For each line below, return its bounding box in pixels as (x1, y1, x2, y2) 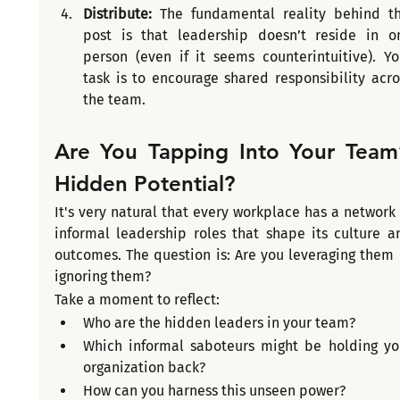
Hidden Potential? (54, 171, 235, 197)
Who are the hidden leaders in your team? (82, 314, 355, 332)
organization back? (82, 359, 205, 377)
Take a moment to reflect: (54, 291, 220, 309)
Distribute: (82, 5, 160, 23)
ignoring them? (54, 268, 151, 286)
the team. (82, 91, 146, 109)
